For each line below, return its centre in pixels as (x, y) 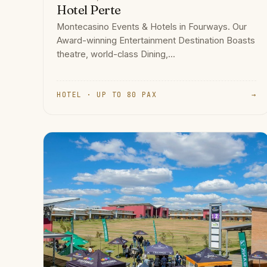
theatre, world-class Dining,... (116, 54)
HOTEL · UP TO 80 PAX (107, 94)
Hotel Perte (89, 10)
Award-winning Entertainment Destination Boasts (156, 40)
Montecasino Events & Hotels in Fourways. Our (152, 27)
